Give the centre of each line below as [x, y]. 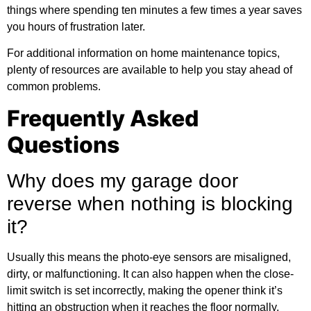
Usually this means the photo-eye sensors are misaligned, [149, 257]
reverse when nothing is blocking [150, 203]
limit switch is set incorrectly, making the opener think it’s [145, 290]
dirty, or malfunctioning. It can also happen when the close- [150, 274]
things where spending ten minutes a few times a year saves [154, 10]
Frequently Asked [103, 118]
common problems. [54, 87]
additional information [79, 53]
